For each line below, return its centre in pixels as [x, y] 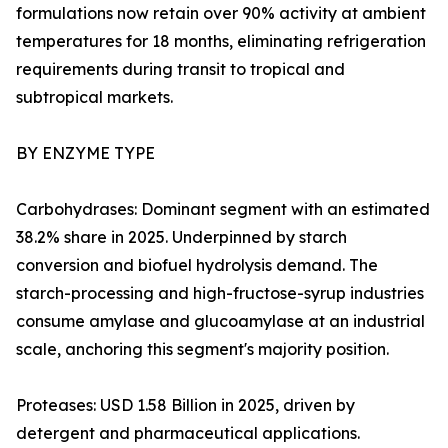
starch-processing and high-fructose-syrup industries [220, 293]
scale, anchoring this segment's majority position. [202, 349]
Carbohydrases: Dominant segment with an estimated [223, 209]
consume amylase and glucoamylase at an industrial [220, 321]
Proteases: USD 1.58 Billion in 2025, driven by [185, 405]
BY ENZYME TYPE [85, 153]
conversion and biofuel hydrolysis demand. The [197, 265]
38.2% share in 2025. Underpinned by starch [181, 237]
